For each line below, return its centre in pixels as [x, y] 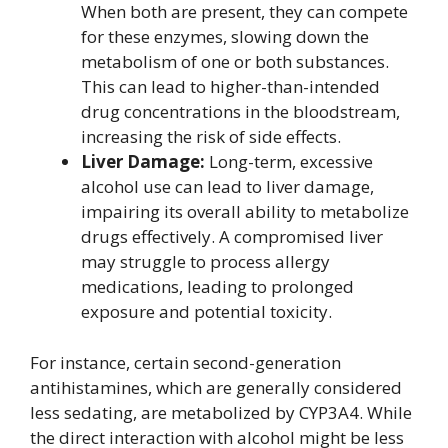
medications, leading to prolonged [217, 287]
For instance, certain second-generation [185, 362]
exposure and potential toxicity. [206, 312]
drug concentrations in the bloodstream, [240, 112]
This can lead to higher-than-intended [230, 87]
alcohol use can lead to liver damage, [227, 187]
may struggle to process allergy [205, 262]
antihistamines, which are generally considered [216, 387]
